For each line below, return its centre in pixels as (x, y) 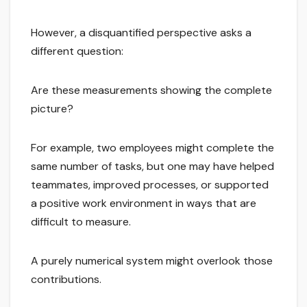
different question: (77, 51)
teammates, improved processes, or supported (150, 185)
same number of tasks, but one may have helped (152, 167)
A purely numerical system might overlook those (152, 261)
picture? (52, 109)
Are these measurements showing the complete (151, 90)
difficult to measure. (81, 222)
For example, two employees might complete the (152, 148)
